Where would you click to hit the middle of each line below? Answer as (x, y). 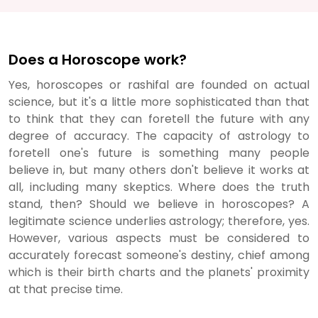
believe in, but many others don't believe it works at (159, 170)
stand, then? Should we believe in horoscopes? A (159, 204)
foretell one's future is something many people (159, 153)
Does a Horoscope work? (98, 60)
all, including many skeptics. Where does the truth (159, 187)
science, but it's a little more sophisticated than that (159, 102)
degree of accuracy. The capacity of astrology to (159, 136)
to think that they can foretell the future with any (159, 119)
